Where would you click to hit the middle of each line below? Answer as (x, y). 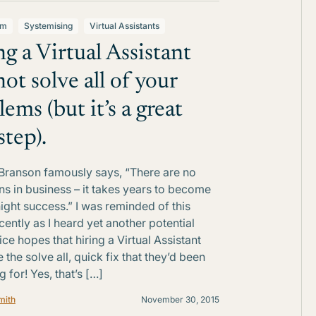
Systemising (48, 26)
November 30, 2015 (180, 299)
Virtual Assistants (124, 26)
